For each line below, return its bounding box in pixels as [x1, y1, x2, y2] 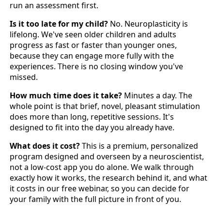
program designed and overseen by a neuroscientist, [10, 151, 204, 162]
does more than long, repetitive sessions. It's [10, 111, 174, 122]
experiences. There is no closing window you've [10, 61, 183, 72]
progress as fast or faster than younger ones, [10, 39, 177, 50]
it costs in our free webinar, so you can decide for [10, 183, 189, 194]
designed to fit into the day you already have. [10, 122, 174, 133]
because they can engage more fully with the [10, 50, 174, 61]
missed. [10, 71, 38, 82]
